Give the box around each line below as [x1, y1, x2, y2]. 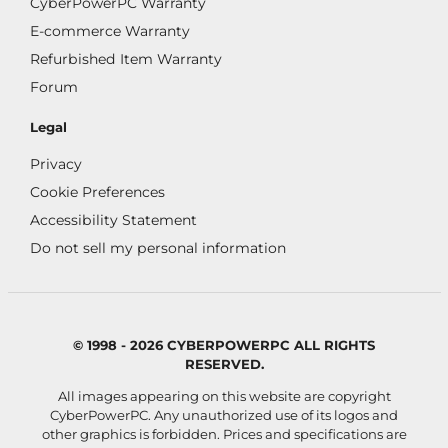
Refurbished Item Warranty [30, 49, 222, 68]
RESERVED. [184, 356, 264, 373]
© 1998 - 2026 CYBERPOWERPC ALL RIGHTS [73, 337, 375, 354]
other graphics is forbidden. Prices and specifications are [41, 426, 407, 443]
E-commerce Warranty [30, 21, 190, 40]
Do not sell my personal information [30, 238, 286, 257]
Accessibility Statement [30, 210, 197, 229]
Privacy [30, 154, 82, 173]
